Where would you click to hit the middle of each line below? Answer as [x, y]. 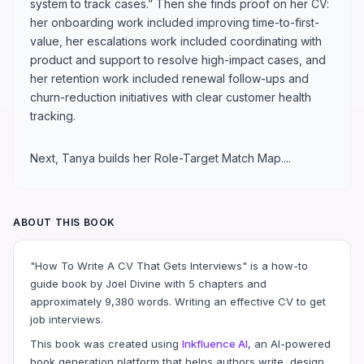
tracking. [53, 115]
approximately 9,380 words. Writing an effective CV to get [178, 301]
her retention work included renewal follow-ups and [169, 78]
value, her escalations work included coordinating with [176, 41]
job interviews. [67, 319]
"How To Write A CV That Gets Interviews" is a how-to [169, 265]
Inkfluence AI [215, 343]
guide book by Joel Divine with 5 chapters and [148, 283]
